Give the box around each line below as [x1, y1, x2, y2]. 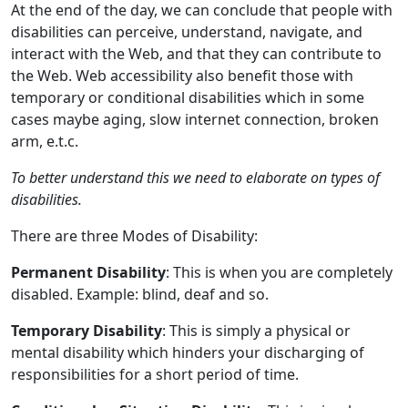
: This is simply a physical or [162, 320, 351, 341]
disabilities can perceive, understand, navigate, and [11, 21, 362, 42]
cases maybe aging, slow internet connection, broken [11, 108, 379, 129]
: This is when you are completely [166, 261, 393, 282]
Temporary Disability [11, 320, 162, 341]
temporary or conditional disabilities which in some [11, 87, 364, 107]
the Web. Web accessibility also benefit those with [11, 65, 353, 86]
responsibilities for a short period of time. [11, 363, 299, 384]
